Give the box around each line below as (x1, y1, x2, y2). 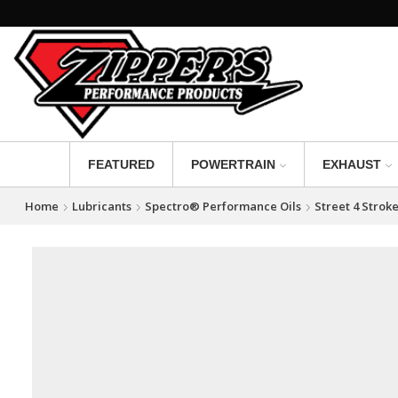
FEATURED (87, 157, 155, 171)
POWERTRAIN (190, 157, 275, 171)
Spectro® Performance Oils (144, 197, 301, 214)
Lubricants (71, 197, 131, 214)
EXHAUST (322, 157, 381, 171)
